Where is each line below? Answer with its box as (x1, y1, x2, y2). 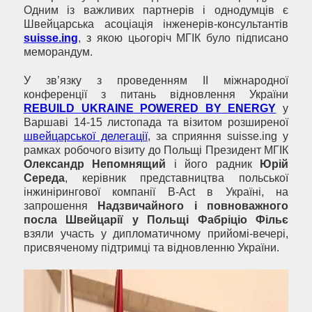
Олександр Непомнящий (24, 158, 166, 171)
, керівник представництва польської (65, 172, 288, 185)
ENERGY (228, 102, 276, 115)
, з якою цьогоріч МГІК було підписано (78, 32, 288, 45)
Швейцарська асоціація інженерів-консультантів (24, 18, 288, 31)
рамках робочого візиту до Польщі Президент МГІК (24, 144, 288, 157)
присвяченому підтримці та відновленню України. (24, 242, 279, 254)
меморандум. (24, 46, 93, 58)
